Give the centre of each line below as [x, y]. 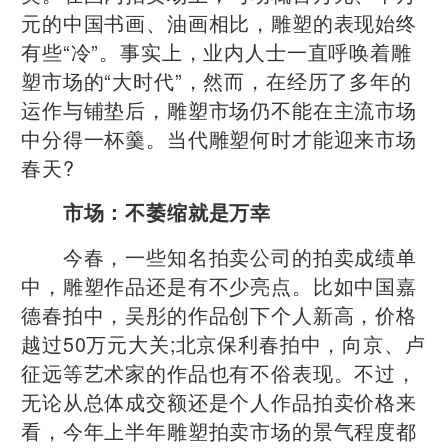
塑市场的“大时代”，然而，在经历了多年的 [216, 80]
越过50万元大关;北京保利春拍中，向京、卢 [223, 343]
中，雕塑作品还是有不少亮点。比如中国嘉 [219, 285]
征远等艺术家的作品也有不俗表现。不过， [219, 372]
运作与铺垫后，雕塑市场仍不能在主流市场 [219, 109]
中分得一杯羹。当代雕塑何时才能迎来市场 [219, 138]
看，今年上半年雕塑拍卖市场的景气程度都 [219, 430]
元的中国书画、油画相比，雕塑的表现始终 [219, 22]
